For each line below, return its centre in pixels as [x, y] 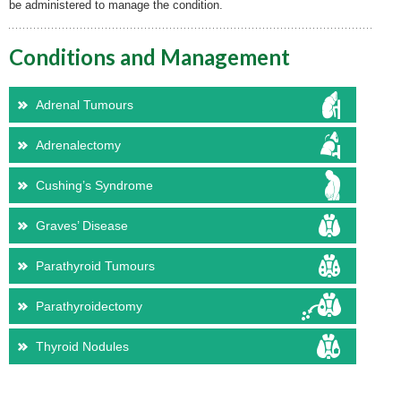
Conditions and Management [149, 57]
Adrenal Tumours [85, 105]
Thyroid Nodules [82, 346]
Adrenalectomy [78, 145]
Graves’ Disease [82, 226]
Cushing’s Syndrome [94, 185]
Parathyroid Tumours [95, 266]
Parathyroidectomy [89, 306]
